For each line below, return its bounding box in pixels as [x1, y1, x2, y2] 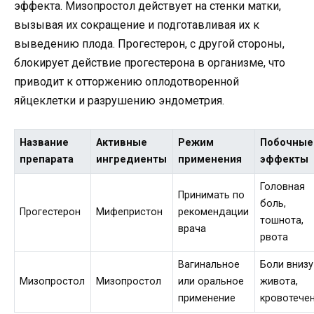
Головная [260, 181, 306, 193]
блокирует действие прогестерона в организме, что [14, 56, 285, 69]
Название [20, 137, 69, 149]
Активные [96, 137, 148, 149]
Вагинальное [178, 259, 240, 271]
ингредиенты [96, 153, 168, 166]
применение [178, 292, 236, 305]
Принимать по [178, 189, 245, 202]
